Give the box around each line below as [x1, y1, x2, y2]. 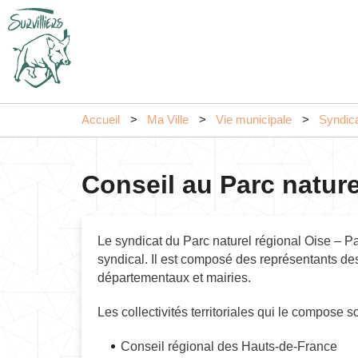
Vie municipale [216, 113, 292, 126]
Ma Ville [147, 113, 189, 126]
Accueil [82, 113, 120, 126]
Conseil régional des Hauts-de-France [121, 340, 337, 353]
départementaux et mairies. [97, 271, 251, 284]
